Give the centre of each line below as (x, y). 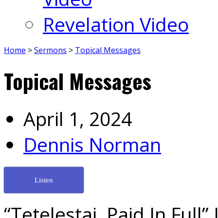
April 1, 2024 (78, 118)
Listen (44, 180)
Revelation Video (116, 24)
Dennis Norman (92, 144)
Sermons (50, 50)
